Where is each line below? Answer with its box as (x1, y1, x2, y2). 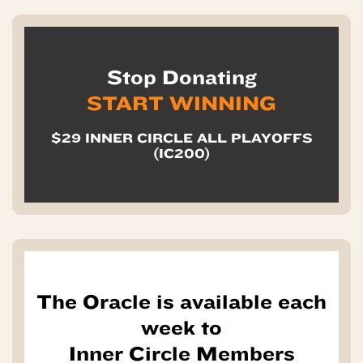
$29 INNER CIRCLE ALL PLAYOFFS (50, 130, 313, 146)
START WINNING (87, 92, 276, 115)
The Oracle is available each (36, 290, 327, 314)
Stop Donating (106, 66, 257, 89)
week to (141, 316, 222, 340)
